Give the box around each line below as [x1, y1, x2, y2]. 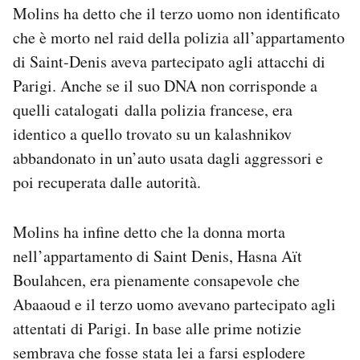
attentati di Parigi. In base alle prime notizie [13, 317, 301, 340]
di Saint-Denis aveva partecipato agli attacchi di [13, 51, 325, 73]
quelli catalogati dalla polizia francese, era [13, 99, 292, 121]
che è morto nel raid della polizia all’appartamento [13, 27, 345, 49]
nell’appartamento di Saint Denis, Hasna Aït [13, 245, 302, 268]
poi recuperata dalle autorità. [13, 171, 201, 194]
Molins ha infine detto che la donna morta [13, 221, 285, 243]
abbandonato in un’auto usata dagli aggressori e [13, 147, 323, 170]
